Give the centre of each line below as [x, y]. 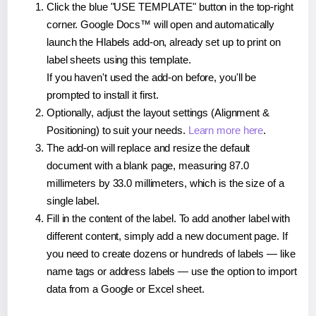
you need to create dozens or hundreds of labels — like [171, 253]
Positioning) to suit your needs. [117, 130]
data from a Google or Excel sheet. [126, 288]
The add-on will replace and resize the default [148, 147]
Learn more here [226, 130]
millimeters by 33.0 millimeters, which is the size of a [165, 183]
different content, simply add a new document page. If [167, 236]
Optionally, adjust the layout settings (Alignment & [158, 112]
